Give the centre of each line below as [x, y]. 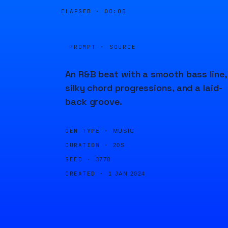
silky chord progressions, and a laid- [144, 88]
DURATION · [87, 145]
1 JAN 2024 [127, 174]
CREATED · [85, 174]
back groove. [94, 102]
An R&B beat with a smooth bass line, [146, 74]
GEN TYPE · [87, 131]
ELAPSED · [83, 11]
